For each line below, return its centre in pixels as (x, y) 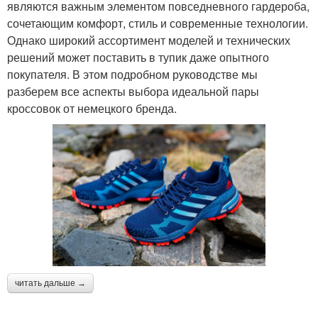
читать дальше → (50, 283)
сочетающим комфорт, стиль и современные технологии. (158, 23)
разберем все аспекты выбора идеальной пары (133, 92)
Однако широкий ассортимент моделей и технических (149, 40)
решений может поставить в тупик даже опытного (138, 57)
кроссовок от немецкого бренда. (92, 109)
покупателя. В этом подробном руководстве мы (132, 75)
